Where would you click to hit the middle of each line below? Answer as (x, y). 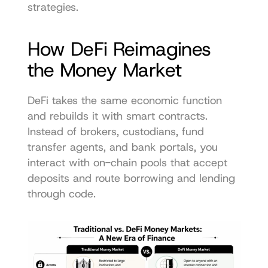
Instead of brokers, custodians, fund (115, 131)
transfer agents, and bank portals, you (122, 147)
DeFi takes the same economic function (124, 100)
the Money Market (104, 70)
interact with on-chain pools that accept (127, 162)
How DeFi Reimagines (119, 49)
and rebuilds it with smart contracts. (117, 116)
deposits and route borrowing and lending (131, 178)
